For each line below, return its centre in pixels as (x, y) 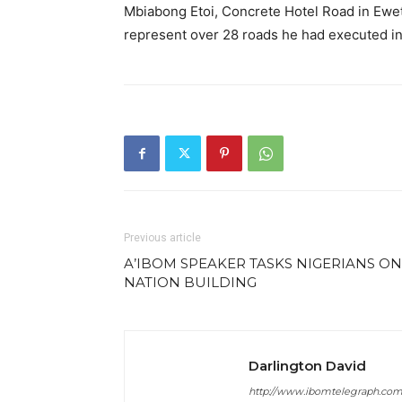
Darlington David (307, 366)
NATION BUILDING (190, 282)
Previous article (162, 238)
